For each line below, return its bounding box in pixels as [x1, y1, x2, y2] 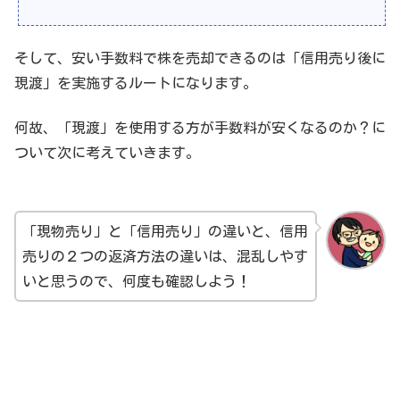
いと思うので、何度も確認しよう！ [22, 273, 251, 288]
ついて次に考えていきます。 [14, 146, 200, 161]
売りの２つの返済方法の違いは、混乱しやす [22, 248, 308, 263]
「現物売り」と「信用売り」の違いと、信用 [22, 223, 308, 238]
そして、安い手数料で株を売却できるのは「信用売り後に [14, 51, 386, 66]
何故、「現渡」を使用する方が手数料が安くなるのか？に [14, 121, 386, 136]
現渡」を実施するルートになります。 [14, 76, 257, 91]
